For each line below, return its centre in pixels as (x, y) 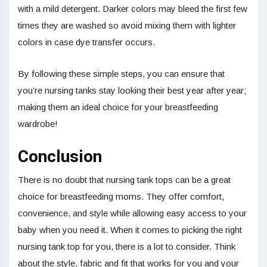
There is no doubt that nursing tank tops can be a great (124, 180)
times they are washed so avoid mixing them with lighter (127, 26)
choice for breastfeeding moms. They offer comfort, (121, 197)
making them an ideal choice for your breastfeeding (118, 107)
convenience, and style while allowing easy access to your (132, 213)
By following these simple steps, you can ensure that (121, 74)
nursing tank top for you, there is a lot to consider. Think (127, 247)
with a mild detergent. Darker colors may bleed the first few (133, 9)
